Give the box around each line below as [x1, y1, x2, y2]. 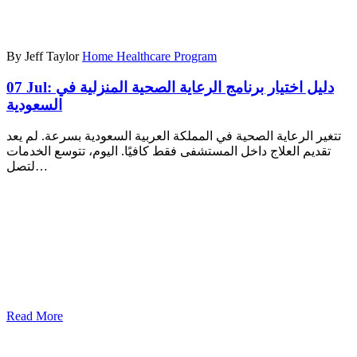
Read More [6, 309, 63, 324]
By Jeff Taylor [6, 49, 79, 63]
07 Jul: [6, 78, 56, 96]
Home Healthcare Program [82, 49, 217, 63]
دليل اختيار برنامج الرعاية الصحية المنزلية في [56, 78, 334, 96]
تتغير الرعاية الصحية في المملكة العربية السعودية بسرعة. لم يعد [6, 129, 341, 143]
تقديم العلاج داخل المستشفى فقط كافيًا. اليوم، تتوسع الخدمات [6, 144, 331, 159]
